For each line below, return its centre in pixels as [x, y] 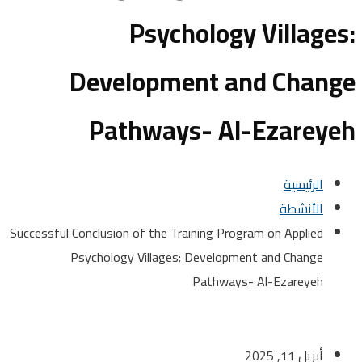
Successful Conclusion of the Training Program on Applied [199, 232]
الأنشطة [334, 208]
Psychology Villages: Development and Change [229, 257]
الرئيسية [336, 184]
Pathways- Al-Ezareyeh [290, 281]
